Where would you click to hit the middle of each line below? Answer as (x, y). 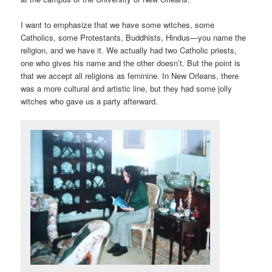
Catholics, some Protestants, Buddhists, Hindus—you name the (134, 37)
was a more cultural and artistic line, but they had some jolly (127, 88)
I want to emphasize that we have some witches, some (118, 24)
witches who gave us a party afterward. (90, 101)
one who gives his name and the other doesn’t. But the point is (131, 63)
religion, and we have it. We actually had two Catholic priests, (129, 50)
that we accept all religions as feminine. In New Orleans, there (130, 75)
